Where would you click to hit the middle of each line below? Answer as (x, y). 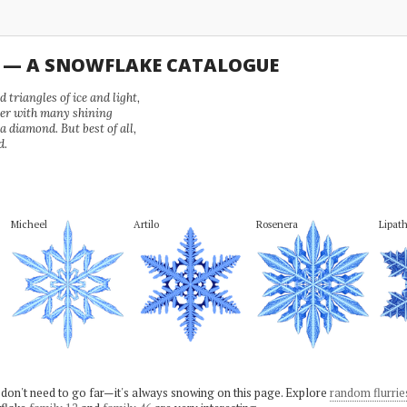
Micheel (29, 224)
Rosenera (277, 224)
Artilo (146, 224)
